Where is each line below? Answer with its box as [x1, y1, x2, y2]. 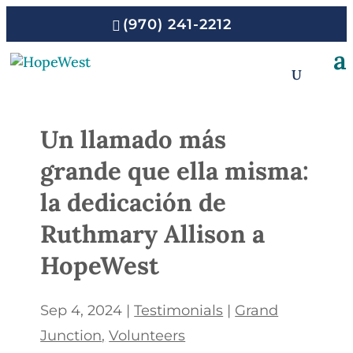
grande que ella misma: [40, 154, 310, 186]
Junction [40, 326, 102, 344]
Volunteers [109, 326, 186, 344]
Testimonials [134, 301, 224, 319]
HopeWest [40, 249, 160, 281]
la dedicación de [40, 186, 227, 217]
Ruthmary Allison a [40, 217, 266, 249]
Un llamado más [40, 123, 227, 154]
